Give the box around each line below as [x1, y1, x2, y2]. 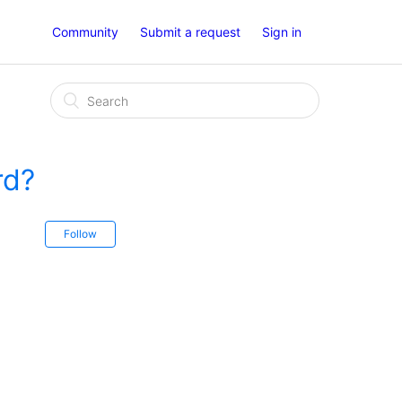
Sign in [262, 23, 301, 39]
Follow [63, 227, 97, 241]
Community [52, 23, 118, 39]
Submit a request [140, 23, 240, 39]
